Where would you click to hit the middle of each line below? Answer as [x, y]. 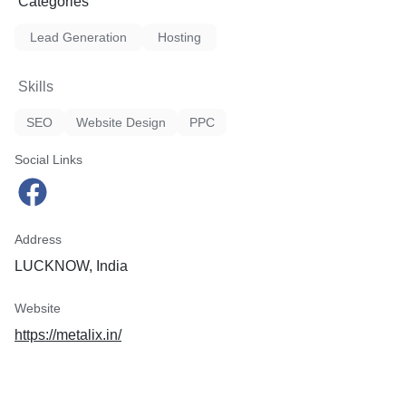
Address [38, 239]
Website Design [121, 122]
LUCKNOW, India [71, 266]
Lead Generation [78, 37]
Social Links [48, 159]
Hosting [179, 37]
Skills [36, 87]
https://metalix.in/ [68, 335]
